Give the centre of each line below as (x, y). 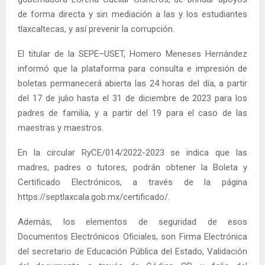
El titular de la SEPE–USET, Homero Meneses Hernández (132, 54)
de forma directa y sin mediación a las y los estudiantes (132, 14)
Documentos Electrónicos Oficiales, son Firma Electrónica (132, 236)
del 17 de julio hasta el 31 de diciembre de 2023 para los (132, 98)
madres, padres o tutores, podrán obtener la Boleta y (132, 167)
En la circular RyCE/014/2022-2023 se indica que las (132, 152)
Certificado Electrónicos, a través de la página (132, 182)
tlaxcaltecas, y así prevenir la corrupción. (96, 29)
